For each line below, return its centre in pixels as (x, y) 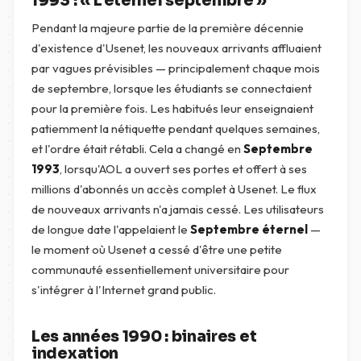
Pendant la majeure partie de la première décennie (168, 28)
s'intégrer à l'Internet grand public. (124, 290)
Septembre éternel (249, 229)
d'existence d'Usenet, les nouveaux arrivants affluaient (176, 48)
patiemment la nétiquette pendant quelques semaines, (176, 129)
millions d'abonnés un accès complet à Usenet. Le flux (174, 189)
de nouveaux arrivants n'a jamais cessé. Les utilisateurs (178, 209)
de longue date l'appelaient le (111, 229)
